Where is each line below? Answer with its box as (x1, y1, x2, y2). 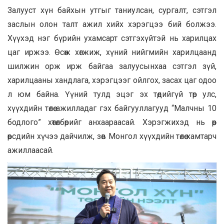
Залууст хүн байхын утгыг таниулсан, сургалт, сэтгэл (7, 5, 216, 15)
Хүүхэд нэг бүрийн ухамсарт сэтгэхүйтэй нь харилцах (7, 33, 216, 43)
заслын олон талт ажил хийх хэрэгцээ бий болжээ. (7, 19, 216, 29)
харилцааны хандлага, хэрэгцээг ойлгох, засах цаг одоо (7, 75, 216, 85)
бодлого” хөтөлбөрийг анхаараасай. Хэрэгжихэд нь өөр (7, 117, 216, 127)
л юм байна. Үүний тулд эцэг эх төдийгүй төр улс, (7, 89, 216, 99)
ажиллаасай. (7, 145, 53, 155)
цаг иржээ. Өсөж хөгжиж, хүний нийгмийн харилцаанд (7, 47, 216, 57)
